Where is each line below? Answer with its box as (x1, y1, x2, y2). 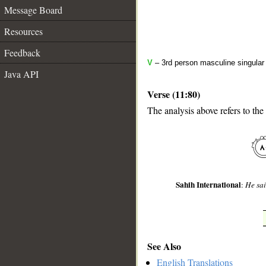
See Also (147, 239, 181, 253)
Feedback (4, 46, 40, 59)
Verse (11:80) (147, 87, 200, 101)
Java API (4, 68, 39, 80)
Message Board (4, 4, 62, 16)
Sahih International (176, 179, 242, 191)
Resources (4, 25, 43, 37)
